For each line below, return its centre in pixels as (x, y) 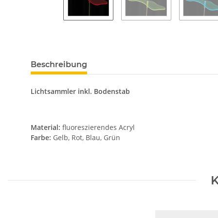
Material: (45, 127)
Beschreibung (59, 64)
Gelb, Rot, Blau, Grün (87, 137)
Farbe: (42, 137)
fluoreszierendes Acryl (98, 127)
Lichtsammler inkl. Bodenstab (80, 91)
